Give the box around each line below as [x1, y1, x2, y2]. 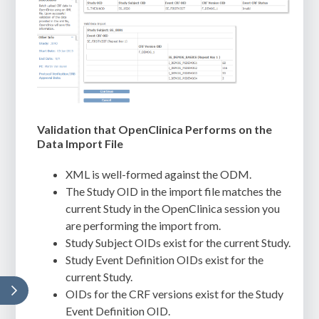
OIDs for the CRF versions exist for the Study [66, 287, 284, 301]
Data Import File [37, 137, 124, 151]
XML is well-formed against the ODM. [66, 167, 252, 182]
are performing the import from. [66, 219, 221, 233]
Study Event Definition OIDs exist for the [66, 253, 264, 267]
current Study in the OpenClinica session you [66, 202, 281, 216]
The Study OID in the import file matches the [66, 184, 282, 199]
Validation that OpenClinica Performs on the [37, 122, 273, 137]
